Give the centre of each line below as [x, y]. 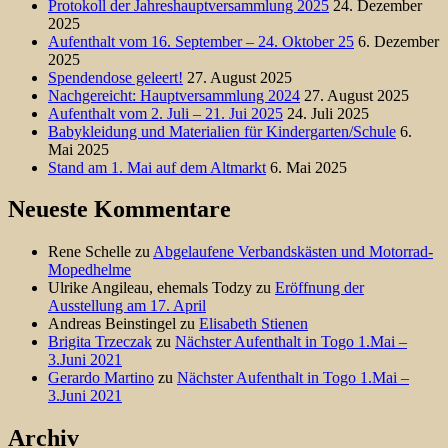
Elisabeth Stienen [253, 324]
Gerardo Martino [101, 378]
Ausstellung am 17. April [127, 306]
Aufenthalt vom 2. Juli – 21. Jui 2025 [165, 113]
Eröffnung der [319, 288]
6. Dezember [398, 41]
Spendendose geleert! [115, 77]
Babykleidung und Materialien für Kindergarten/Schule [222, 131]
